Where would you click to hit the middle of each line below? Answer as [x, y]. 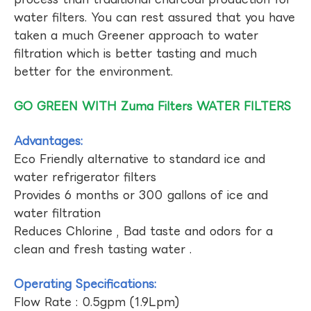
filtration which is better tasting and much [135, 53]
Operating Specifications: [85, 284]
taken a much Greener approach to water [136, 35]
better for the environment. [94, 71]
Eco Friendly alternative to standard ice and [140, 159]
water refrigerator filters [85, 177]
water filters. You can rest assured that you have [154, 17]
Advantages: [49, 141]
